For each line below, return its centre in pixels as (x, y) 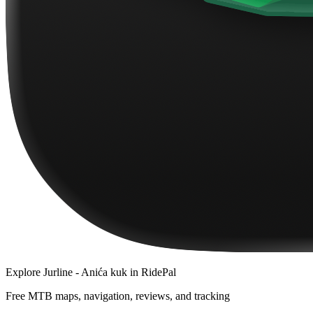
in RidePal (152, 272)
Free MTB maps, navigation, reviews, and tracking (118, 296)
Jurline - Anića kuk (85, 272)
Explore (24, 272)
